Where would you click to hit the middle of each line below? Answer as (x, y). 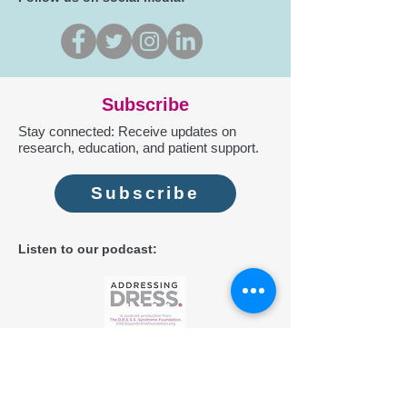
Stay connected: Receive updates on (127, 131)
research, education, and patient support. (139, 148)
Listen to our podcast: (88, 249)
